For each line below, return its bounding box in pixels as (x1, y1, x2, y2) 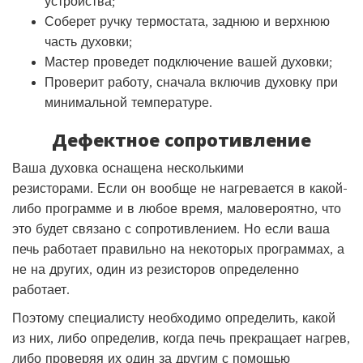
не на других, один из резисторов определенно (12, 260, 299, 277)
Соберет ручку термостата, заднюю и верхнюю (45, 12, 330, 29)
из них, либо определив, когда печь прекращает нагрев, (12, 329, 350, 346)
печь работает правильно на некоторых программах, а (12, 240, 344, 257)
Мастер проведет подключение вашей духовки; (45, 53, 332, 70)
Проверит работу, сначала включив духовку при (45, 73, 338, 90)
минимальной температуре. (45, 93, 212, 110)
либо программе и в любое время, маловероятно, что (12, 199, 341, 216)
